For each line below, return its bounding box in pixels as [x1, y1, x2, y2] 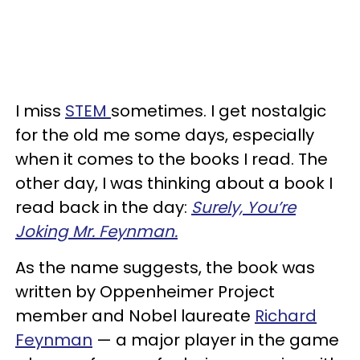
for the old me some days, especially [15, 124, 314, 146]
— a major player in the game [92, 329, 339, 351]
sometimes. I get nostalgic [111, 100, 326, 122]
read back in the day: [15, 196, 191, 219]
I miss [15, 100, 65, 122]
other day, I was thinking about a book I [15, 172, 333, 194]
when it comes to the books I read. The [15, 148, 328, 170]
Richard [255, 305, 317, 327]
